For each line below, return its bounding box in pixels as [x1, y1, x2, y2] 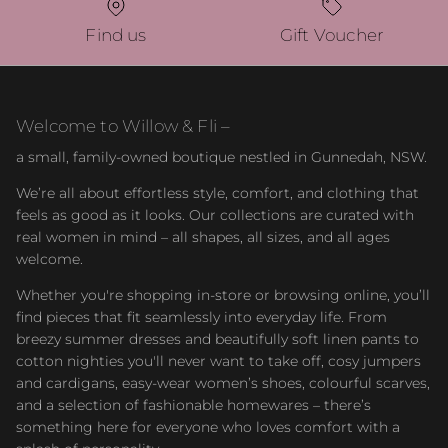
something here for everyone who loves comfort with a [16, 417, 400, 436]
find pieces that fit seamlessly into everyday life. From [16, 307, 387, 326]
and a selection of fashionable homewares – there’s [16, 395, 371, 414]
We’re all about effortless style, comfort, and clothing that [16, 183, 419, 202]
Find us [85, 23, 147, 45]
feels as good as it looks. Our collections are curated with [16, 205, 414, 224]
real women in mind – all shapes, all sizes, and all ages [16, 227, 390, 246]
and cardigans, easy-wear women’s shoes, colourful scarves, [16, 373, 430, 392]
